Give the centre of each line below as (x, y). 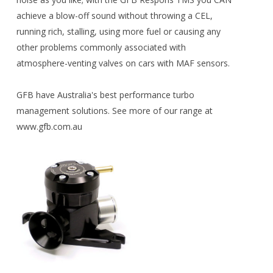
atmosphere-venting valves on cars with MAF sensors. (123, 63)
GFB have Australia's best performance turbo (105, 94)
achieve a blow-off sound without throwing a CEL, (114, 15)
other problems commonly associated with (101, 47)
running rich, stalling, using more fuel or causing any (118, 31)
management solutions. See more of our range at (114, 110)
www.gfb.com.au (49, 126)
